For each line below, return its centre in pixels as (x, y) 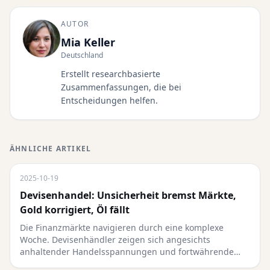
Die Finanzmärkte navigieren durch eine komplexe (122, 228)
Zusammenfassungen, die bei (121, 87)
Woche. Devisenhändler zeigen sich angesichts (115, 240)
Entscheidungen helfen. (109, 100)
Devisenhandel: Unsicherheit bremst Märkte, (128, 195)
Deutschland (82, 55)
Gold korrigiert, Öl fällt (75, 210)
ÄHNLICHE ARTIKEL (51, 149)
